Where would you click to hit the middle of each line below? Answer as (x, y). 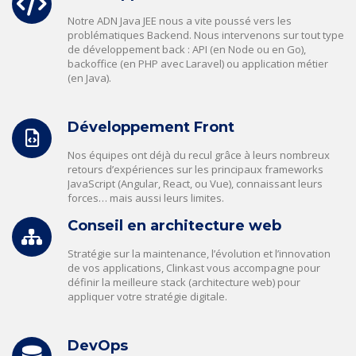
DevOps (98, 345)
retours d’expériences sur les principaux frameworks (195, 169)
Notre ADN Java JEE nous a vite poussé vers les (180, 20)
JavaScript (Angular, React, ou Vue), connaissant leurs (195, 183)
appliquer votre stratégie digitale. (147, 296)
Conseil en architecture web (174, 225)
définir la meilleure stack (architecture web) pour (184, 282)
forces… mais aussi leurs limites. (146, 197)
